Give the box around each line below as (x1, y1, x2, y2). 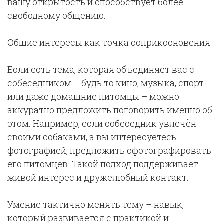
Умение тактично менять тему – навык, (7, 198, 184, 210)
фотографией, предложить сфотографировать (7, 144, 211, 156)
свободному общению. (7, 9, 106, 21)
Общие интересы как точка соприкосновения (7, 36, 210, 48)
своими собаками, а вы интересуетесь (7, 131, 176, 143)
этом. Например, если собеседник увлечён (7, 117, 196, 129)
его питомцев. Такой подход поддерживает (7, 158, 198, 170)
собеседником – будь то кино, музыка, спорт (7, 77, 204, 89)
